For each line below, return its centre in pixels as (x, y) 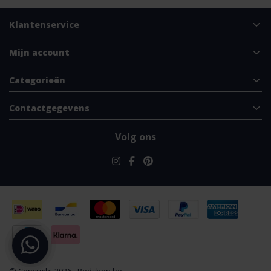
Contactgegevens (49, 108)
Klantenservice (44, 25)
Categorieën (37, 80)
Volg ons (135, 137)
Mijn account (39, 53)
